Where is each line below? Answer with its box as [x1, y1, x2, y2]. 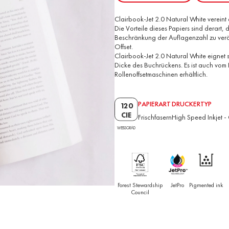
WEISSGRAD [117, 125, 134, 130]
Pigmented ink [189, 180, 223, 189]
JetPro [171, 180, 184, 189]
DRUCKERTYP [172, 99, 212, 108]
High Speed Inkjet [172, 112, 223, 122]
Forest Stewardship [118, 180, 163, 189]
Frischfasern [138, 112, 172, 122]
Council [131, 188, 149, 196]
